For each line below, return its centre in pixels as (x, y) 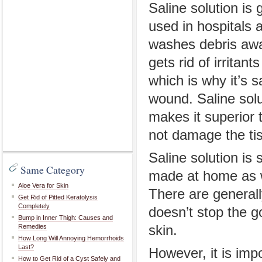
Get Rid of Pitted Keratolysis (58, 197)
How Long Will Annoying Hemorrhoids (71, 238)
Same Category (53, 170)
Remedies (32, 226)
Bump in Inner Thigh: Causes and (65, 218)
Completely (34, 206)
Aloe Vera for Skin (43, 185)
